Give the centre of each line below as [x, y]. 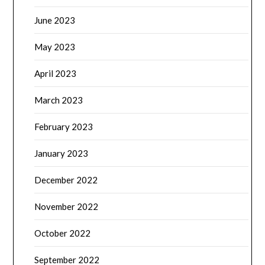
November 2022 [67, 207]
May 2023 [55, 47]
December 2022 [66, 180]
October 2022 [63, 233]
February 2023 [64, 127]
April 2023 [56, 74]
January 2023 [62, 153]
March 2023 [59, 100]
